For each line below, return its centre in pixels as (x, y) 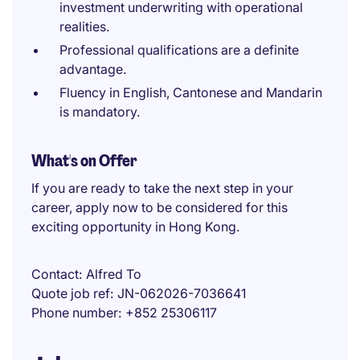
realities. (84, 27)
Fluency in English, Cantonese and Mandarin (191, 92)
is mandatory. (100, 112)
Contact (55, 274)
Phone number (75, 313)
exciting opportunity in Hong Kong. (135, 227)
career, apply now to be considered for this (160, 207)
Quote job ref (71, 293)
